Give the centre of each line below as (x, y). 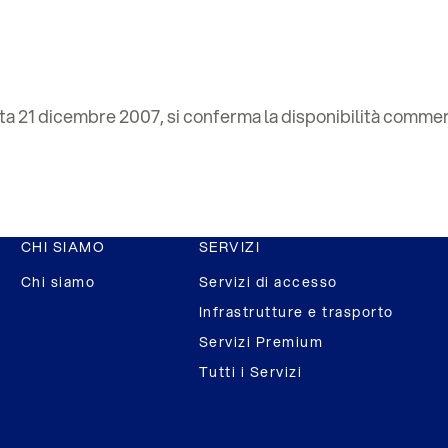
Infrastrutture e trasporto (296, 312)
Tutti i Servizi (250, 372)
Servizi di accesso (268, 282)
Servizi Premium (261, 342)
